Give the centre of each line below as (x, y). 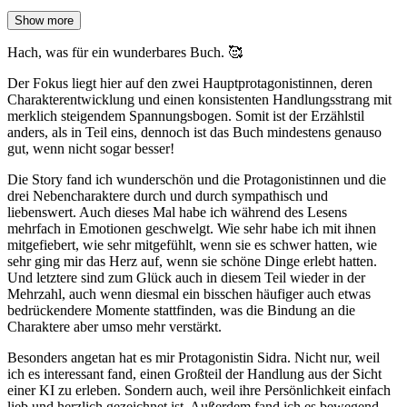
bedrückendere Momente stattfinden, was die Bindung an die (181, 311)
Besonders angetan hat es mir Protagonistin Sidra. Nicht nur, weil (194, 358)
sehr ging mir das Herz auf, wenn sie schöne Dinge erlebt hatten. (192, 262)
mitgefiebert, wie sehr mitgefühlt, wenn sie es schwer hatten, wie (192, 245)
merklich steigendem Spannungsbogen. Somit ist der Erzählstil (186, 116)
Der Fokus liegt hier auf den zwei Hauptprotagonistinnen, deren (190, 84)
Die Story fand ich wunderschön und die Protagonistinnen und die (197, 180)
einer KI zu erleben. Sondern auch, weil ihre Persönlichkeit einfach (199, 391)
